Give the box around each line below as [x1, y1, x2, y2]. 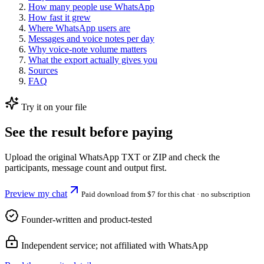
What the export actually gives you [28, 55, 157, 65]
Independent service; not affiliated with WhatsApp [19, 240, 208, 250]
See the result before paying [5, 124, 173, 140]
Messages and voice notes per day [28, 34, 154, 44]
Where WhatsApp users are [28, 23, 130, 34]
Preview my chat [5, 189, 67, 199]
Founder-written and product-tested [19, 214, 152, 225]
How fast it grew [28, 12, 91, 23]
